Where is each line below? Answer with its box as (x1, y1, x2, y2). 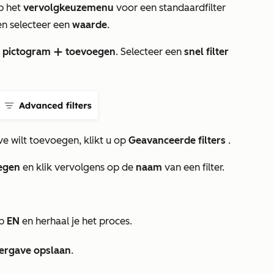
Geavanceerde (126, 135, 196, 146)
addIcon (53, 48, 63, 57)
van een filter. (162, 161, 224, 173)
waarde (72, 19, 107, 31)
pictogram (2, 46, 51, 57)
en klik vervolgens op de (20, 161, 136, 173)
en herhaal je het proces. (20, 215, 132, 227)
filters (196, 135, 228, 146)
